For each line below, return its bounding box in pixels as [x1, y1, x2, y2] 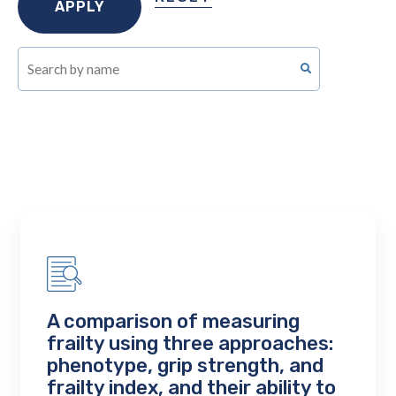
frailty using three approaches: [47, 331, 334, 356]
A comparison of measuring [47, 309, 301, 334]
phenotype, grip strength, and [47, 354, 324, 378]
